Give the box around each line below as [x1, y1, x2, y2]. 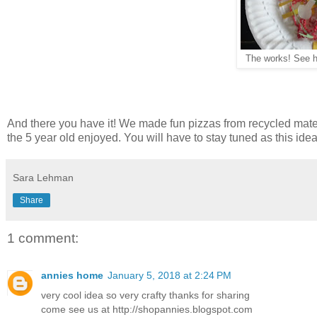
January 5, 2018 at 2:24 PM [108, 269, 231, 281]
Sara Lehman [13, 172, 74, 184]
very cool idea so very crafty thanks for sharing [41, 289, 250, 301]
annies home [41, 269, 103, 281]
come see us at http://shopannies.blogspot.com [41, 303, 253, 315]
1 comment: [7, 231, 79, 246]
